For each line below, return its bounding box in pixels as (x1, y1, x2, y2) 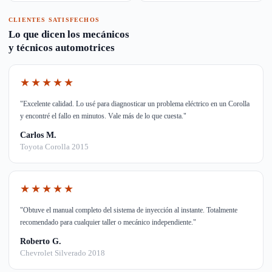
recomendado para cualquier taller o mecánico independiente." (20, 218, 196, 226)
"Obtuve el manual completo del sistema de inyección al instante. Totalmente (20, 206, 237, 214)
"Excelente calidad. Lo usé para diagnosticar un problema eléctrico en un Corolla (20, 100, 250, 108)
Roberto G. (20, 237, 61, 246)
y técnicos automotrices (8, 42, 115, 53)
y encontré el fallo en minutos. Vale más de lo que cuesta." (20, 112, 186, 120)
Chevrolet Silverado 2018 (20, 248, 105, 257)
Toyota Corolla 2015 (20, 142, 89, 151)
